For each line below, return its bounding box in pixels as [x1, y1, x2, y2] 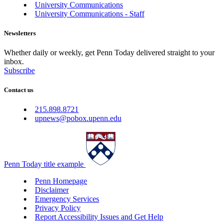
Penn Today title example [4, 160, 84, 169]
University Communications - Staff [35, 9, 144, 18]
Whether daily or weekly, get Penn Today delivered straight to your [4, 48, 215, 57]
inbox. [4, 57, 24, 66]
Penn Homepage [35, 177, 87, 186]
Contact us [4, 86, 33, 94]
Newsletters [4, 29, 36, 37]
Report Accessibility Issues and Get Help [35, 213, 163, 222]
